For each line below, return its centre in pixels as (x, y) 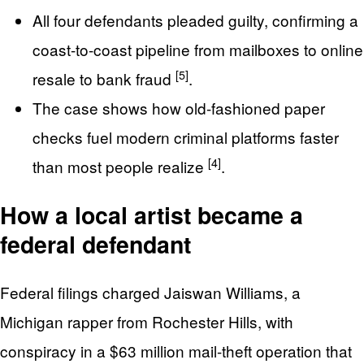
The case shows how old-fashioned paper (179, 108)
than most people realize (120, 167)
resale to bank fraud (104, 79)
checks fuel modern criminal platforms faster (186, 137)
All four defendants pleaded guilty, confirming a (195, 20)
